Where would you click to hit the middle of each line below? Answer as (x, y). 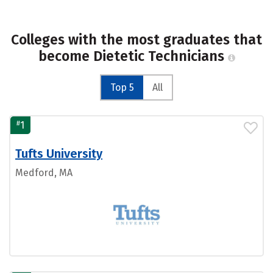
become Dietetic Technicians (133, 56)
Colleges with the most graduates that (136, 40)
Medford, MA (44, 173)
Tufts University (59, 154)
